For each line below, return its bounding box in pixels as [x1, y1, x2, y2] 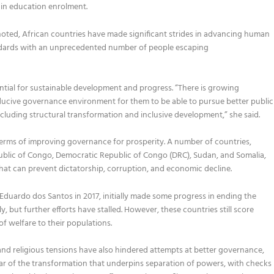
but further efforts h [7, 202, 83, 217]
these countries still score [161, 202, 254, 217]
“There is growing [175, 81, 240, 96]
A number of [167, 135, 213, 150]
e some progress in [146, 189, 217, 204]
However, [124, 202, 161, 217]
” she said [224, 108, 259, 123]
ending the [217, 189, 257, 204]
